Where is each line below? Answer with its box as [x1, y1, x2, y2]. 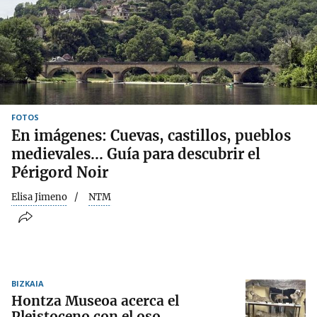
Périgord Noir [11, 163, 108, 181]
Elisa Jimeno [11, 190, 67, 203]
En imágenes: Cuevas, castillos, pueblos [11, 126, 291, 144]
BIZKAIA [11, 278, 44, 289]
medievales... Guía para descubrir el [11, 144, 260, 163]
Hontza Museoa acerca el [11, 292, 179, 310]
